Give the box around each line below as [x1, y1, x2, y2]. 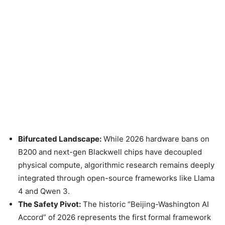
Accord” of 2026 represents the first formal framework [18, 212, 211, 222]
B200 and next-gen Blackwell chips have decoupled [18, 147, 202, 157]
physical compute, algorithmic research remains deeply [18, 160, 214, 170]
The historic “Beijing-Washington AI [81, 199, 209, 209]
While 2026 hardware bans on [101, 134, 209, 144]
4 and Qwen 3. [18, 186, 70, 196]
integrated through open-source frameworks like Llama [18, 173, 214, 183]
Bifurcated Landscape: [18, 134, 101, 144]
